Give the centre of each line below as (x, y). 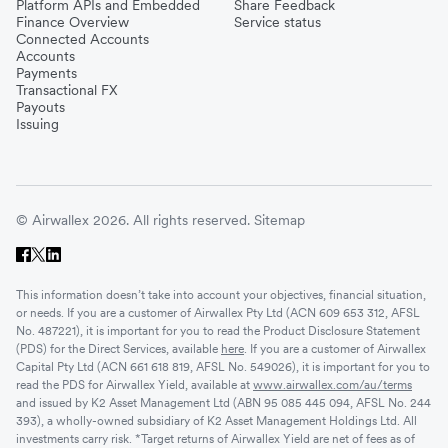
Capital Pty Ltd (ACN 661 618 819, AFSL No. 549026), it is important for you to (223, 366)
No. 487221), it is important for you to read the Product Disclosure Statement (218, 330)
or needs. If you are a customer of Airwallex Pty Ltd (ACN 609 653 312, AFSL (218, 312)
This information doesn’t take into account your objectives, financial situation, (221, 294)
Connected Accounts (82, 38)
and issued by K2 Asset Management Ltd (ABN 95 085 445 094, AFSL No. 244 (223, 402)
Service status (277, 21)
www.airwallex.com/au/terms (332, 384)
